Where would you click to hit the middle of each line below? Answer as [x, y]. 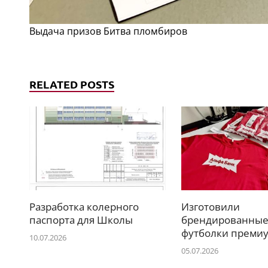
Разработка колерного [84, 207]
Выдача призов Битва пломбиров [108, 31]
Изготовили [210, 207]
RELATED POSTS [72, 84]
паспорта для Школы [81, 220]
